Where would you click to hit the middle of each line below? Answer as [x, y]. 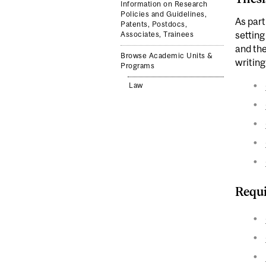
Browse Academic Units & [167, 56]
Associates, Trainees [157, 35]
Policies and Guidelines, [164, 15]
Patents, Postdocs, [154, 25]
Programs [138, 66]
